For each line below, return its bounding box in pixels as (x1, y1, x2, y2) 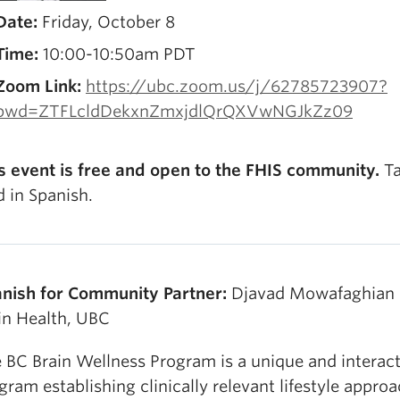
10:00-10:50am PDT (38, 45, 196, 63)
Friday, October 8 (37, 12, 175, 31)
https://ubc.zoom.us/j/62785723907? (86, 77, 387, 96)
